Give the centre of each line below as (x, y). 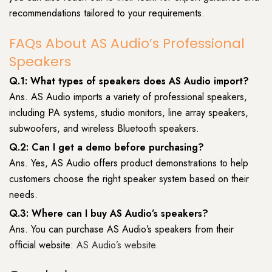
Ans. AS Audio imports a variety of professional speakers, (128, 97)
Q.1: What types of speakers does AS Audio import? (129, 81)
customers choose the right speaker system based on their (129, 179)
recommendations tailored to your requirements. (107, 13)
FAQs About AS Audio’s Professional (127, 43)
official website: (43, 245)
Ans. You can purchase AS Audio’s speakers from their (121, 229)
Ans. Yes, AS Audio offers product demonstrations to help (129, 163)
